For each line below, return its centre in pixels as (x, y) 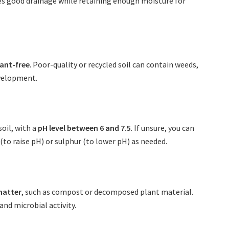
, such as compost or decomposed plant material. (107, 191)
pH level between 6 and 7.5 (84, 128)
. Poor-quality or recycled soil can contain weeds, (114, 64)
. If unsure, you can (163, 128)
